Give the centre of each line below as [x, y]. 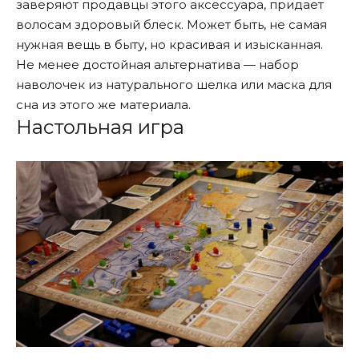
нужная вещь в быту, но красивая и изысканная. [169, 45]
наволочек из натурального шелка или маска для [174, 85]
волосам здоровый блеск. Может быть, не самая [171, 25]
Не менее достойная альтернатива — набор [157, 65]
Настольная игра [100, 127]
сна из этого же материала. [103, 105]
